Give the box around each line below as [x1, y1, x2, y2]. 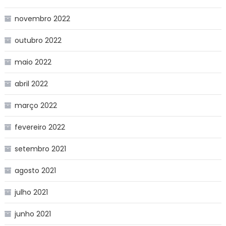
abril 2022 [14, 78, 48, 89]
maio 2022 [14, 56, 51, 67]
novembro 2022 [14, 13, 70, 24]
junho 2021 [14, 208, 51, 219]
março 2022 [14, 100, 57, 110]
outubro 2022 [14, 35, 62, 45]
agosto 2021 [14, 165, 56, 176]
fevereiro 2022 [14, 122, 65, 132]
